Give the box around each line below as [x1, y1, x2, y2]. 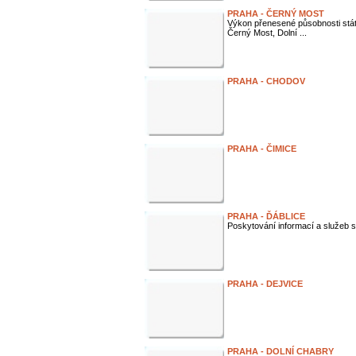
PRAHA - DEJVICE [227, 279, 303, 288]
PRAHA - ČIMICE [227, 144, 296, 153]
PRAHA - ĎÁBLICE [227, 211, 305, 221]
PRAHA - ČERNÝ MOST [227, 9, 324, 18]
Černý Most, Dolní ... [227, 28, 307, 37]
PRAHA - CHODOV [227, 76, 305, 86]
